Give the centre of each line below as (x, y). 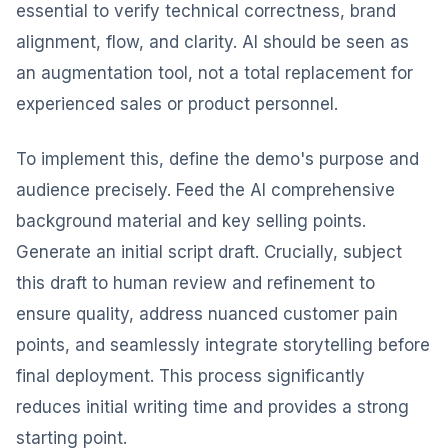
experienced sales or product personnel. (177, 104)
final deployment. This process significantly (190, 376)
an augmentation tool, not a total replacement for (214, 73)
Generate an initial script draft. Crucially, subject (209, 252)
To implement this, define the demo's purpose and (217, 159)
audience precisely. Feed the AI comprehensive (205, 190)
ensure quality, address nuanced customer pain (207, 314)
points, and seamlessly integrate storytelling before (223, 345)
